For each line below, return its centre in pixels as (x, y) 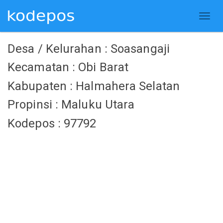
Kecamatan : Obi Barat (68, 67)
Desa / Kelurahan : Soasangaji (89, 49)
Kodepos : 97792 (52, 123)
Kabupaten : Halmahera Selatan (94, 86)
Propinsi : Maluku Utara (71, 105)
